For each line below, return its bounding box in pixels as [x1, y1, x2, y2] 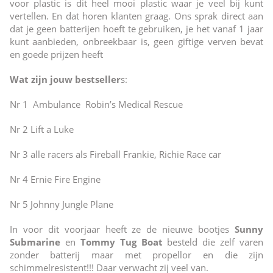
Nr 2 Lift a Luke [9, 122, 74, 135]
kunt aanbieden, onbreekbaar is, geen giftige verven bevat [9, 35, 264, 48]
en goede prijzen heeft [9, 48, 103, 60]
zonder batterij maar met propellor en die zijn [9, 248, 264, 261]
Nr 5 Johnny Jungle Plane [9, 197, 113, 210]
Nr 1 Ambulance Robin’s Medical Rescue [9, 97, 183, 110]
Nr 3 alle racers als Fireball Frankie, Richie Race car [9, 147, 221, 160]
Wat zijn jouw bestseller [9, 73, 121, 85]
